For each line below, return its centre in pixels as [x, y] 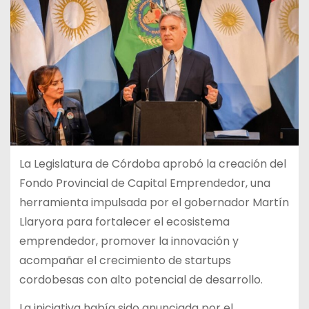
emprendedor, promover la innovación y [129, 241]
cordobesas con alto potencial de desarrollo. [141, 280]
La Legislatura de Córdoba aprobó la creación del [152, 164]
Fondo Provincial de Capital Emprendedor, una [144, 183]
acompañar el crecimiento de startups [125, 261]
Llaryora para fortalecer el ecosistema [124, 222]
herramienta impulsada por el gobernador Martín [154, 203]
